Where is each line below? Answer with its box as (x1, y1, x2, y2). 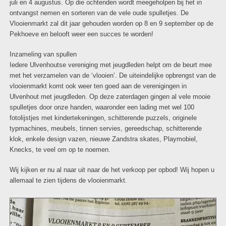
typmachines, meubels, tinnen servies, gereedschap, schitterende (9, 125, 202, 133)
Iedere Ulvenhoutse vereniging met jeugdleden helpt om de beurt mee (9, 62, 212, 69)
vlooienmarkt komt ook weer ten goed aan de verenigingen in (9, 83, 187, 90)
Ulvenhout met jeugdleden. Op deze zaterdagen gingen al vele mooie (9, 93, 210, 101)
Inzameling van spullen (9, 51, 77, 59)
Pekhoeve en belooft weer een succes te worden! (9, 31, 153, 38)
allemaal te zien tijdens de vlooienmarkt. (9, 177, 127, 185)
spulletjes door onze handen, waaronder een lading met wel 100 (9, 104, 194, 111)
